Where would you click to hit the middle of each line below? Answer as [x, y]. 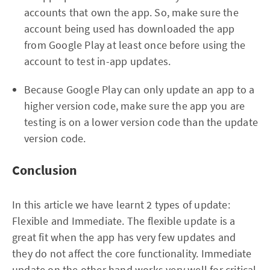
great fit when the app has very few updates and [124, 237]
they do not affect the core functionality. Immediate [132, 253]
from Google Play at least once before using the [135, 45]
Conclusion [45, 170]
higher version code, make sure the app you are [135, 106]
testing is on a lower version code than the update [141, 122]
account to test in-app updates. [98, 61]
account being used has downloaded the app [130, 29]
